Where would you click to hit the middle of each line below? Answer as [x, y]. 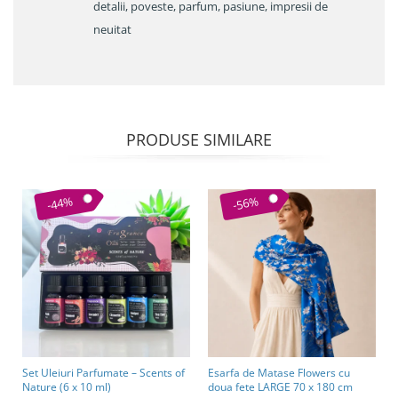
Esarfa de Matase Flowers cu [273, 373]
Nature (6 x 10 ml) [67, 387]
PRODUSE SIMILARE [199, 140]
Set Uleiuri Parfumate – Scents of [103, 373]
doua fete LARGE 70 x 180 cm [280, 387]
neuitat [112, 30]
